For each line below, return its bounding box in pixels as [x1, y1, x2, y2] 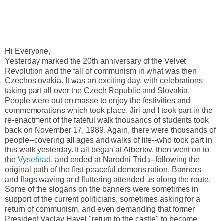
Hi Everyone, [5, 46, 50, 55]
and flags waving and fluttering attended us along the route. [5, 175, 211, 184]
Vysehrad [18, 155, 51, 164]
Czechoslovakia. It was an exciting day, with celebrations [5, 76, 203, 85]
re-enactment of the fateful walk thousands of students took [5, 115, 209, 124]
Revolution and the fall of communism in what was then [5, 66, 197, 75]
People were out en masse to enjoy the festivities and [5, 96, 190, 105]
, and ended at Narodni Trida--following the [51, 155, 200, 164]
